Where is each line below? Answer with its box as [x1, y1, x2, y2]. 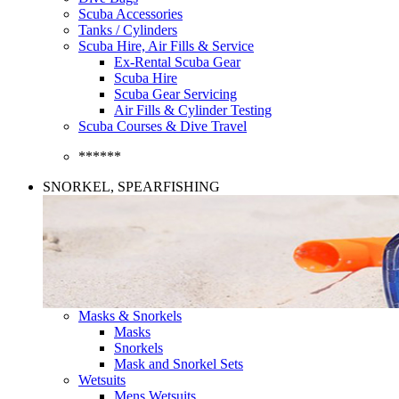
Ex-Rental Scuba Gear [114, 54, 240, 69]
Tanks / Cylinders [78, 22, 177, 37]
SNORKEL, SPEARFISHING [43, 179, 220, 194]
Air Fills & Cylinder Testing [114, 102, 272, 118]
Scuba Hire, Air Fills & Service [78, 38, 254, 53]
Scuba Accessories [78, 6, 183, 21]
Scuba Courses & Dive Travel [78, 118, 247, 134]
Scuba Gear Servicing [114, 86, 237, 102]
